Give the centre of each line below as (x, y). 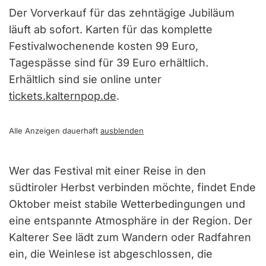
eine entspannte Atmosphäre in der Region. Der (131, 220)
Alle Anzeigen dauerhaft (55, 130)
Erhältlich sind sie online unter (85, 79)
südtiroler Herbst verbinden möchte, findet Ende (132, 187)
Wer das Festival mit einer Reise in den (107, 170)
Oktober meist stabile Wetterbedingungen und (127, 204)
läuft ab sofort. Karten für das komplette (111, 29)
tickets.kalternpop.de (63, 96)
